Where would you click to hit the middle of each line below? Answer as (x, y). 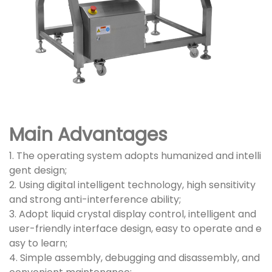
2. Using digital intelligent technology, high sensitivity (132, 185)
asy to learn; (38, 243)
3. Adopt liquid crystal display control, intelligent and (133, 214)
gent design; (38, 171)
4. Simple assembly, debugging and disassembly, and (134, 258)
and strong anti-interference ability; (95, 200)
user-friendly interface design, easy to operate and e (135, 229)
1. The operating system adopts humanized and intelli (135, 156)
